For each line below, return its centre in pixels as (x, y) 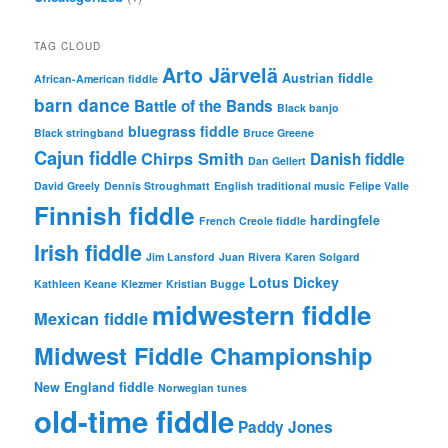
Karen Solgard (323, 257)
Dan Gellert (277, 161)
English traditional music (280, 186)
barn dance (82, 105)
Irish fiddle (88, 253)
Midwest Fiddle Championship (203, 355)
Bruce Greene (279, 133)
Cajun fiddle (86, 158)
